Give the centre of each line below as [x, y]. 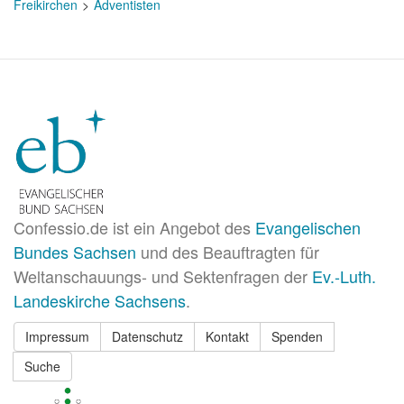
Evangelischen [308, 227]
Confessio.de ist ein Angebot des [134, 227]
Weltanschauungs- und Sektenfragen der [163, 276]
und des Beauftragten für [228, 252]
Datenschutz [147, 336]
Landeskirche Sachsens [100, 300]
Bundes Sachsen [75, 252]
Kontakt [227, 336]
